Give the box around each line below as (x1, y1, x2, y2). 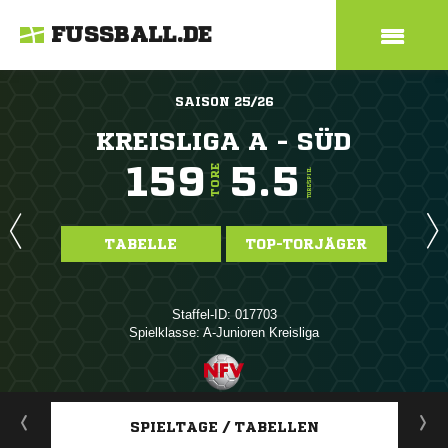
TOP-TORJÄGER (246, 237, 367, 251)
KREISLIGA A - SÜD (96, 129, 352, 154)
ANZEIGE (201, 396, 247, 407)
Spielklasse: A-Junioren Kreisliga (129, 325, 319, 340)
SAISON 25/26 (174, 95, 274, 108)
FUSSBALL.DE (51, 24, 213, 46)
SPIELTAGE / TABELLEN (130, 420, 319, 434)
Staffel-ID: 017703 (171, 307, 277, 322)
